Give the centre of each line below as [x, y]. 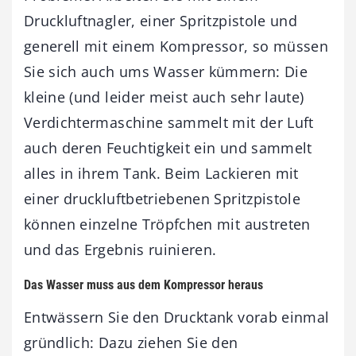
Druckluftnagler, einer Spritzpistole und [161, 20]
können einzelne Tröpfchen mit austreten [167, 224]
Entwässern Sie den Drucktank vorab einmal [177, 317]
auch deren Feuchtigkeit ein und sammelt [168, 147]
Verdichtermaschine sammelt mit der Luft [169, 122]
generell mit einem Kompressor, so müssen [176, 46]
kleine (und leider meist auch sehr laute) [164, 97]
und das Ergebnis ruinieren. [120, 249]
